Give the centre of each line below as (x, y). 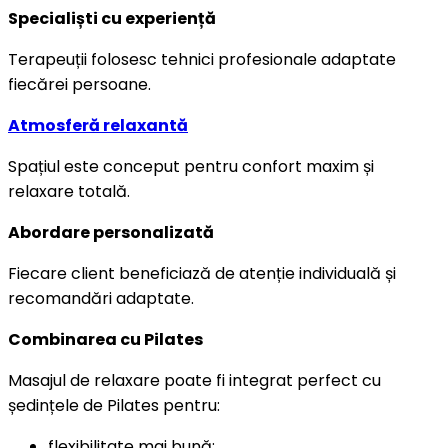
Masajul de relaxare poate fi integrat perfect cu (194, 380)
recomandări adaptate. (101, 298)
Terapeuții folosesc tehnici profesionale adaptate (202, 59)
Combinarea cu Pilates (105, 339)
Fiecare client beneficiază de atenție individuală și (202, 273)
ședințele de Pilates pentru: (114, 405)
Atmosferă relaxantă (98, 125)
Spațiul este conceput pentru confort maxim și (191, 166)
